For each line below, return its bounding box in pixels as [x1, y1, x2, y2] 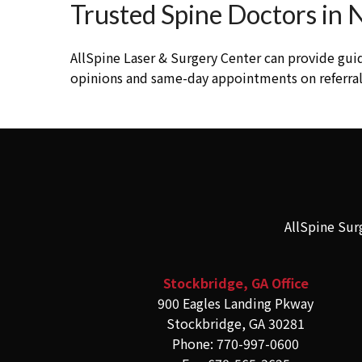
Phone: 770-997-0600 [172, 334, 300, 354]
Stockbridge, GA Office [162, 273, 309, 293]
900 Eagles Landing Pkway [158, 293, 314, 314]
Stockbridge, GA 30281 [166, 314, 305, 334]
